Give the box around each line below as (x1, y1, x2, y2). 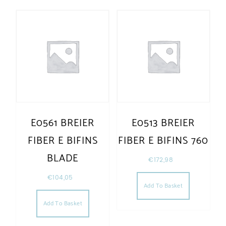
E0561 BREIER (31, 115, 95, 132)
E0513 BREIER (132, 115, 195, 132)
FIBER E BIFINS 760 (118, 133, 209, 150)
